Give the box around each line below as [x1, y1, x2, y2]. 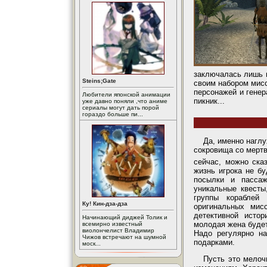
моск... [82, 240, 101, 247]
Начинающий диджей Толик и [82, 214, 167, 221]
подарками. [194, 237, 235, 247]
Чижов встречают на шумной [82, 234, 166, 240]
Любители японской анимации [82, 91, 170, 98]
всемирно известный [82, 221, 142, 227]
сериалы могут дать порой [82, 104, 159, 111]
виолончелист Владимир [82, 227, 154, 234]
